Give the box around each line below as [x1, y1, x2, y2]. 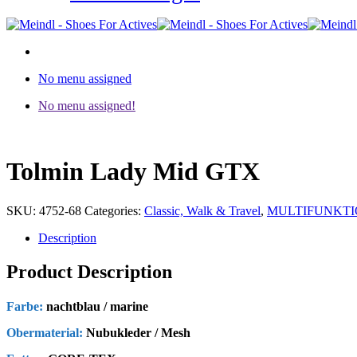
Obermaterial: [6, 326, 83, 340]
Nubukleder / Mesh [83, 326, 190, 340]
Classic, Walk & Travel [144, 203, 261, 218]
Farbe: [6, 300, 43, 314]
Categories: [84, 203, 144, 218]
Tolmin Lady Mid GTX [6, 157, 260, 186]
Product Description [6, 261, 172, 282]
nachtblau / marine [43, 300, 148, 314]
